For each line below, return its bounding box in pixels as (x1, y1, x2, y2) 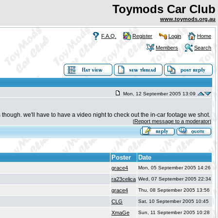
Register (132, 33, 152, 39)
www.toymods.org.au (160, 16, 216, 22)
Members (156, 45, 178, 51)
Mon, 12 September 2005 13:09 (123, 91, 196, 96)
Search (194, 45, 211, 51)
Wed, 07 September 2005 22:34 (138, 176, 211, 182)
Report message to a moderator (134, 118, 210, 124)
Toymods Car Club (112, 2, 216, 16)
